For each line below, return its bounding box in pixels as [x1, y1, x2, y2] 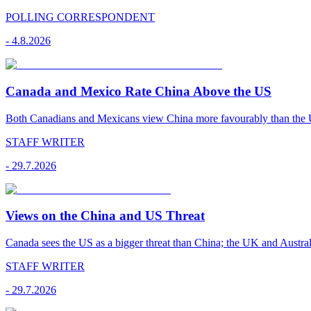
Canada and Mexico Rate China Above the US [6, 83, 271, 99]
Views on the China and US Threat [6, 208, 205, 224]
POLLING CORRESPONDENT [6, 11, 155, 24]
